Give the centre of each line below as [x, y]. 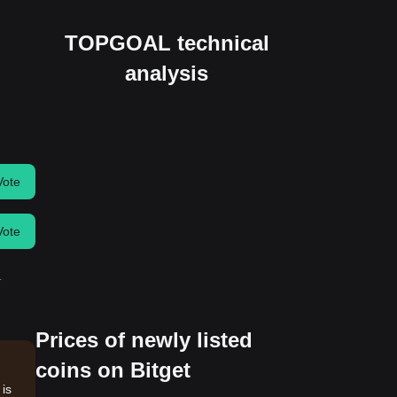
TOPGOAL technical [167, 43]
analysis [167, 73]
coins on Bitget [113, 370]
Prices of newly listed [144, 339]
